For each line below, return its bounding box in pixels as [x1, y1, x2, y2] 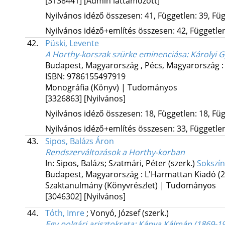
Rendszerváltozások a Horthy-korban [45, 147, 185, 158]
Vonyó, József [90, 207, 142, 219]
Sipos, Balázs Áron [45, 136, 114, 147]
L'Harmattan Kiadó [144, 169, 216, 180]
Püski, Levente [45, 38, 99, 49]
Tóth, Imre [45, 207, 84, 219]
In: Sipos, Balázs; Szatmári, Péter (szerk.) [45, 158, 197, 169]
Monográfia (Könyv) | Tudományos [45, 82, 177, 93]
